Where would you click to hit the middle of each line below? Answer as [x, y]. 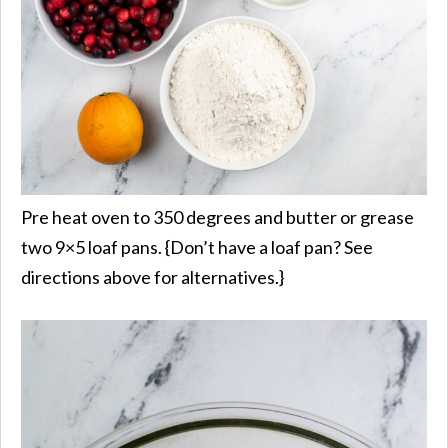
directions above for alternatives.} [152, 276]
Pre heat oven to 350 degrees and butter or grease [217, 216]
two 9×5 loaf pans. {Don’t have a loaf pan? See [197, 246]
